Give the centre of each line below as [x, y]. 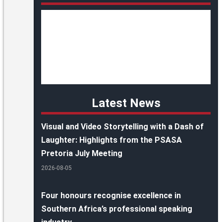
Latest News [126, 103]
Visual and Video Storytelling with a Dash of [122, 127]
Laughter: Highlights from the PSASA [111, 140]
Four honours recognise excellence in [111, 196]
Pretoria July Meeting [82, 154]
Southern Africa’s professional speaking [117, 209]
